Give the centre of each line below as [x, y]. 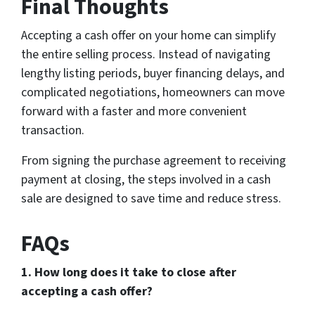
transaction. [53, 131]
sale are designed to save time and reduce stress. [153, 199]
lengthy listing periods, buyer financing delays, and [153, 74]
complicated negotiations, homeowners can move [153, 93]
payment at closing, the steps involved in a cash [146, 180]
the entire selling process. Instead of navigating [146, 55]
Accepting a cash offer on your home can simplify [148, 36]
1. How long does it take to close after [129, 273]
